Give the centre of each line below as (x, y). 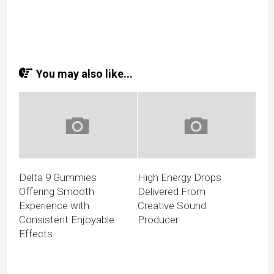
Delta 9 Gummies (58, 177)
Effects (36, 233)
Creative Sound (172, 205)
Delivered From (172, 191)
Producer (158, 219)
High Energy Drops (180, 177)
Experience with (54, 205)
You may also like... (84, 74)
